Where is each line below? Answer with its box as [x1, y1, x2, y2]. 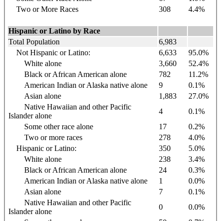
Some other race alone [8, 122, 93, 131]
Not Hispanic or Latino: [8, 48, 90, 57]
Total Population [8, 37, 60, 46]
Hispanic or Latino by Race [8, 26, 100, 35]
